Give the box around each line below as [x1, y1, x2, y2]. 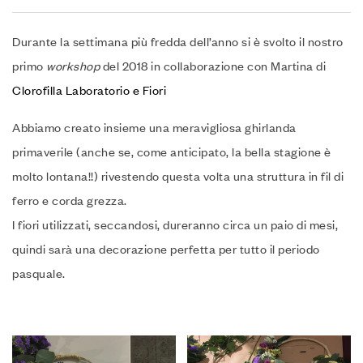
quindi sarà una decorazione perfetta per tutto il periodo [12, 241, 320, 256]
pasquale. [12, 265, 66, 280]
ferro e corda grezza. [12, 192, 127, 207]
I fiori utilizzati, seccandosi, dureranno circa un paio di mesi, [12, 216, 338, 232]
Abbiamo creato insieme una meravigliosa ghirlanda [12, 119, 297, 135]
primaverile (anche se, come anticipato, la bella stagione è [12, 143, 331, 159]
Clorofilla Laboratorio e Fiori [12, 82, 166, 97]
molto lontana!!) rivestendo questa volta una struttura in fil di [12, 168, 344, 183]
